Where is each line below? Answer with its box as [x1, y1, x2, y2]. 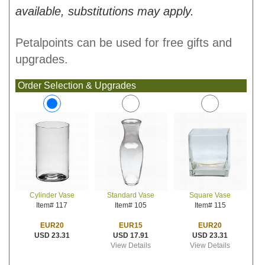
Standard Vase [107, 191, 155, 199]
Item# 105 [115, 201, 147, 209]
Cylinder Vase [29, 191, 75, 200]
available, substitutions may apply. [15, 5, 194, 18]
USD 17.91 [113, 231, 149, 240]
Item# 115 [194, 201, 226, 209]
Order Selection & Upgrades [15, 80, 136, 91]
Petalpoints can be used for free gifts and [15, 36, 232, 49]
